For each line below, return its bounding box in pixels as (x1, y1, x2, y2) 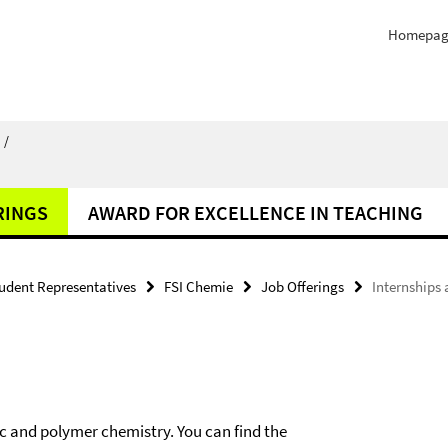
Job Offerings (261, 277, 344, 296)
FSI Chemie (164, 277, 233, 296)
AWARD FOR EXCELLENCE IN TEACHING (88, 200, 423, 225)
